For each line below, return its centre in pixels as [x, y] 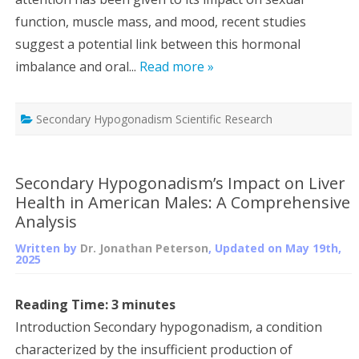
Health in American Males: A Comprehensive [183, 202]
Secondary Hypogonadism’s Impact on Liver [180, 183]
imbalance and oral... [77, 66]
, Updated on [247, 248]
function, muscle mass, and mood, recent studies [161, 21]
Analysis [46, 221]
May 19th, [313, 248]
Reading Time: [63, 304]
